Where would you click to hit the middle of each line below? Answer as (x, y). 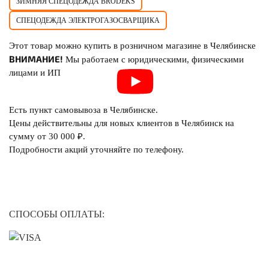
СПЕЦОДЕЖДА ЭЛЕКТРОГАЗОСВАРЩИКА (88, 20)
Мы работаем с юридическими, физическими (153, 59)
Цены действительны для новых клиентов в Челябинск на (122, 123)
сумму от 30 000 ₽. (47, 136)
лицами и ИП (35, 73)
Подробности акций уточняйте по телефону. (96, 150)
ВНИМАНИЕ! (36, 59)
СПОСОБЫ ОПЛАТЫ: (57, 214)
